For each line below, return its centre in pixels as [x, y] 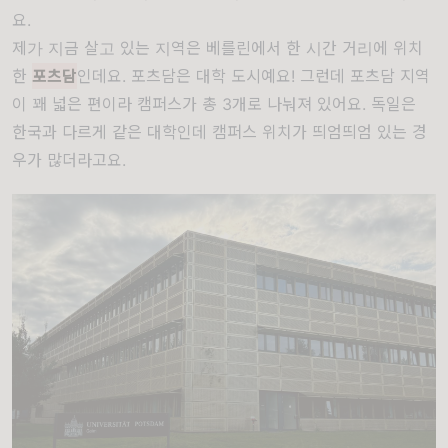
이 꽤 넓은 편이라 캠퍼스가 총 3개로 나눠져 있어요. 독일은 [214, 104]
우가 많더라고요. [69, 160]
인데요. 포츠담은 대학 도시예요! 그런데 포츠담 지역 [253, 76]
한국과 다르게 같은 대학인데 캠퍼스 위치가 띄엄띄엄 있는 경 [219, 132]
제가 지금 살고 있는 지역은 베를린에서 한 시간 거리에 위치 [217, 48]
